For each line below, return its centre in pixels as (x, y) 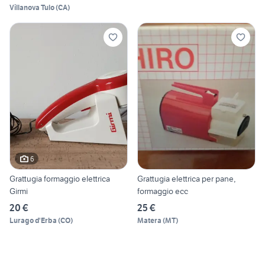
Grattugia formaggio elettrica (60, 179)
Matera (149, 221)
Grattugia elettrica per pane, (186, 179)
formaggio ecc (163, 191)
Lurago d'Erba (33, 221)
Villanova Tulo (32, 7)
